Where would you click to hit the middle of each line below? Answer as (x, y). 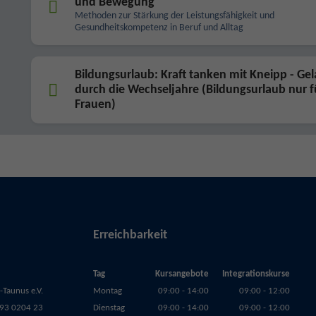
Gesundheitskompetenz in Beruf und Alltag (159, 28)
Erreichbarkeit (130, 235)
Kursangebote (182, 274)
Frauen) (95, 105)
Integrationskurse (256, 274)
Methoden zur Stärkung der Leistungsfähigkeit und (175, 16)
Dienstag (109, 308)
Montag (108, 291)
